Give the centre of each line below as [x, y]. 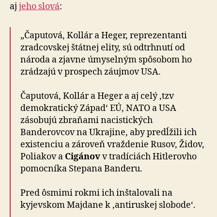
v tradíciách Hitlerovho [148, 156]
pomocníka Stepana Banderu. [81, 169]
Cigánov [83, 156]
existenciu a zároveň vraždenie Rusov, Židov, [112, 144]
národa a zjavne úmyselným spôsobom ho [106, 60]
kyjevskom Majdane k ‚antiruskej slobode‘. [108, 205]
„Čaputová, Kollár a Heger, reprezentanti [104, 35]
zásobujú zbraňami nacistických [86, 120]
